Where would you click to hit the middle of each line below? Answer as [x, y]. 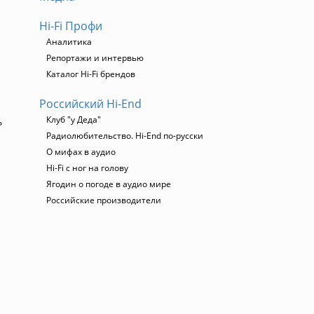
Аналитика [69, 42]
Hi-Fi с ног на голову [87, 168]
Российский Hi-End [90, 104]
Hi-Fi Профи [71, 26]
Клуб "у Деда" [74, 120]
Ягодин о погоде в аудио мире [109, 184]
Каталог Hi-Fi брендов [91, 74]
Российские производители [104, 200]
